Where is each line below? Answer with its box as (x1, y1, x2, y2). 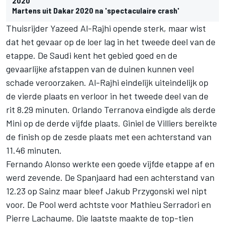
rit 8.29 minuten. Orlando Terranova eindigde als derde (6, 104, 215, 116)
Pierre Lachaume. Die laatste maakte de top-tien (6, 212, 193, 224)
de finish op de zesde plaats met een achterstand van (6, 131, 211, 143)
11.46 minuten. (6, 145, 62, 156)
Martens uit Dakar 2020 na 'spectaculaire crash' (12, 6, 179, 16)
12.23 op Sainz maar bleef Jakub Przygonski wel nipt (6, 185, 207, 197)
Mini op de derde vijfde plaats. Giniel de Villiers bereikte (6, 118, 217, 129)
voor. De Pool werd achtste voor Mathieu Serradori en (6, 199, 211, 210)
